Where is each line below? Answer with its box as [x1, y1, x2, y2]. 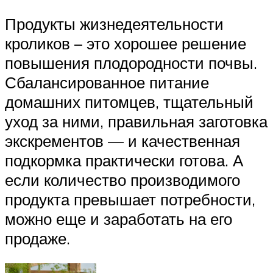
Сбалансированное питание [5, 72, 209, 92]
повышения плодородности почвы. [5, 52, 257, 73]
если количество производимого [5, 169, 240, 190]
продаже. [5, 228, 70, 248]
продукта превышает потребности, [5, 189, 255, 209]
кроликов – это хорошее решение [5, 33, 246, 53]
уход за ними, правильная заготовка [5, 111, 268, 131]
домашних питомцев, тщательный [5, 91, 253, 112]
